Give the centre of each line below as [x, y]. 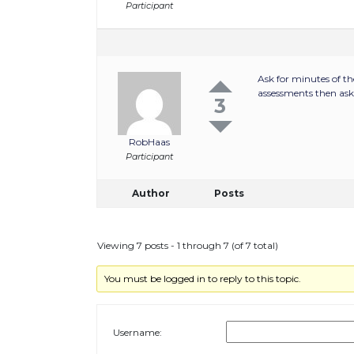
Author [151, 193]
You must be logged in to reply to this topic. [203, 279]
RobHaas [149, 142]
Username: [137, 332]
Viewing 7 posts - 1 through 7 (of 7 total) [188, 245]
